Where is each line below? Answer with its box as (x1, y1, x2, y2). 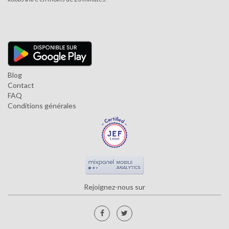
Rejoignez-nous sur (84, 182, 145, 191)
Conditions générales (8, 101, 76, 110)
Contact (8, 81, 34, 90)
